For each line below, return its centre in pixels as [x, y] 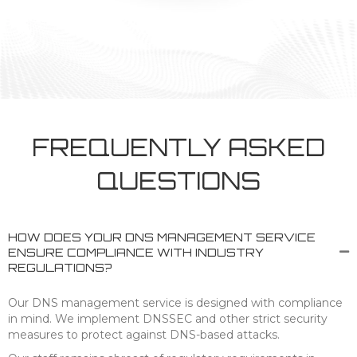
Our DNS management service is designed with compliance [175, 303]
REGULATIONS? [60, 267]
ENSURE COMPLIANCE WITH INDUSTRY [136, 252]
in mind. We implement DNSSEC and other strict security [168, 319]
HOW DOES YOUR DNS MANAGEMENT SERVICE [162, 237]
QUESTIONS [178, 180]
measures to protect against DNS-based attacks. [144, 335]
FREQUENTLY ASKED [178, 147]
